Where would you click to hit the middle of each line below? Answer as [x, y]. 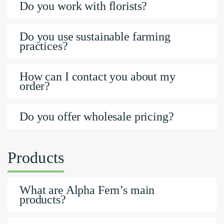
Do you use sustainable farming [95, 37]
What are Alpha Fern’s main [87, 190]
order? [35, 86]
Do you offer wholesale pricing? [97, 117]
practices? [44, 46]
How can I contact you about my [97, 77]
